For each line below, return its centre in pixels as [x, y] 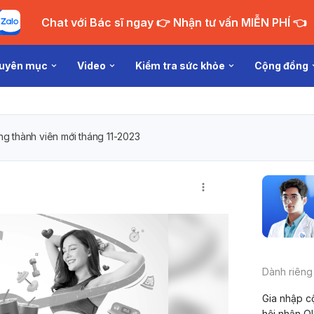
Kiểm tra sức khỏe [180, 66]
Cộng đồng [282, 66]
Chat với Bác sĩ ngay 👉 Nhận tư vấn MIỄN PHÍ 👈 [231, 22]
